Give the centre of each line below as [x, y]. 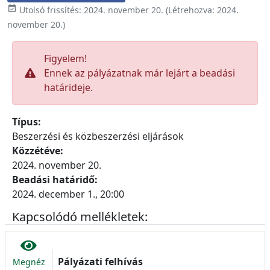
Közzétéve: [40, 151]
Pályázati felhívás [100, 261]
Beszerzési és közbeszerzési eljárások [98, 136]
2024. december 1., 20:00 [68, 194]
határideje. [68, 87]
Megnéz [29, 262]
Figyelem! [65, 58]
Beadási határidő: [56, 180]
